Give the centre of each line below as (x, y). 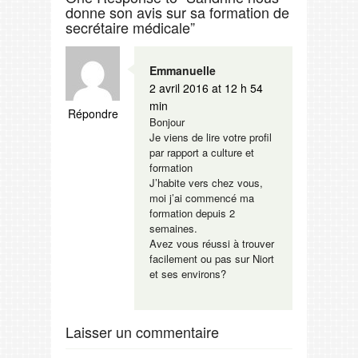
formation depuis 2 (192, 213)
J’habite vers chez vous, (206, 182)
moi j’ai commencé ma (202, 197)
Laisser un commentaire (142, 331)
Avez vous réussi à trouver (212, 243)
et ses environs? (188, 273)
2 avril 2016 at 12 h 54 (206, 88)
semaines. (173, 228)
